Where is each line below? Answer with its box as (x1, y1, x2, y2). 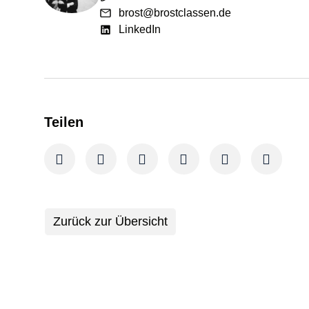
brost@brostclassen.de (118, 7, 231, 19)
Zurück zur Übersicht (53, 215, 168, 228)
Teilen (44, 114, 83, 130)
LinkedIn (118, 23, 161, 35)
